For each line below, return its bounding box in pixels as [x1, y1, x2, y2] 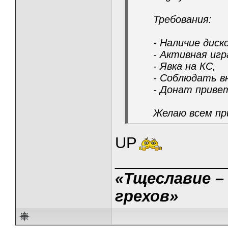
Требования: [153, 14, 212, 25]
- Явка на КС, [153, 61, 216, 72]
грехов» [115, 187, 178, 205]
